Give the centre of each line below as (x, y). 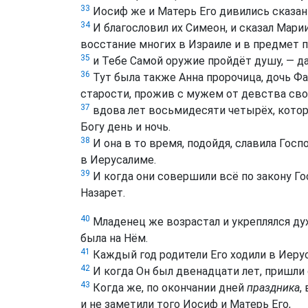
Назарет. (103, 193)
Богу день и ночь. (125, 127)
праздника (273, 287)
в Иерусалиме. (118, 160)
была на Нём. (114, 238)
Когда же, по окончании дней (168, 287)
